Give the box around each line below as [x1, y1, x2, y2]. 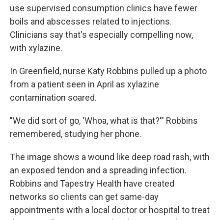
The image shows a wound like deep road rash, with [10, 152, 210, 163]
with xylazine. [10, 43, 62, 54]
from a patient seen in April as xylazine [10, 79, 159, 90]
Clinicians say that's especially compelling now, [10, 29, 193, 40]
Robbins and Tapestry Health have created [10, 178, 174, 189]
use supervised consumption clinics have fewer [10, 3, 197, 14]
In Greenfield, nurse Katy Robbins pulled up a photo [10, 66, 207, 77]
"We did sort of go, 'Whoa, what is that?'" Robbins [10, 115, 198, 126]
